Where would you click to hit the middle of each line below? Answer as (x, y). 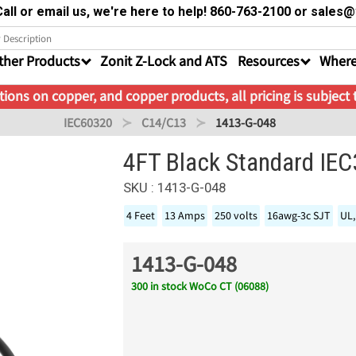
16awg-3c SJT (299, 215)
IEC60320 (87, 122)
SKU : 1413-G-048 (175, 188)
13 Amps (185, 215)
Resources (269, 61)
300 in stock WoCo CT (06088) (200, 286)
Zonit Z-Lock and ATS (164, 61)
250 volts (236, 215)
